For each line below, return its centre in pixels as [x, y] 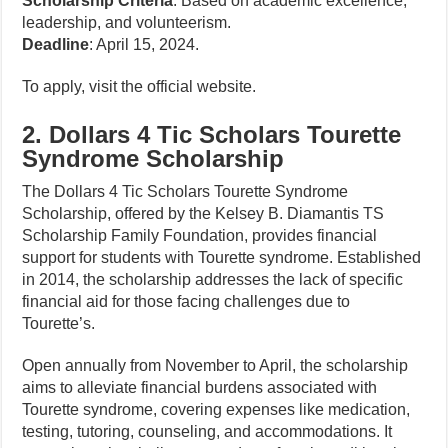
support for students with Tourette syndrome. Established [222, 257]
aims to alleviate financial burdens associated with [200, 387]
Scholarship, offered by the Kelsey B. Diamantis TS [203, 213]
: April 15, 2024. [144, 44]
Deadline [56, 44]
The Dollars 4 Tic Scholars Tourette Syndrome [185, 191]
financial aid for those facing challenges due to [186, 301]
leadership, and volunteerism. [127, 22]
